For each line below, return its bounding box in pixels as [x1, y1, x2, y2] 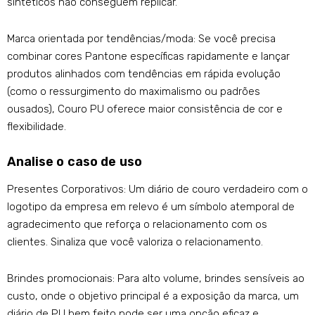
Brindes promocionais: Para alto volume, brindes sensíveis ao [7, 272, 304, 285]
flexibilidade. [7, 120, 66, 134]
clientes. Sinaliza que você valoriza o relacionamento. [7, 236, 263, 249]
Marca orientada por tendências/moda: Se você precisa [7, 32, 276, 46]
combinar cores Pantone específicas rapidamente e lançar [7, 50, 290, 63]
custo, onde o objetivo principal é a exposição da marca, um [7, 290, 299, 303]
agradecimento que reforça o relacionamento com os [7, 218, 267, 231]
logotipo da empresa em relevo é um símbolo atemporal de [7, 200, 295, 214]
